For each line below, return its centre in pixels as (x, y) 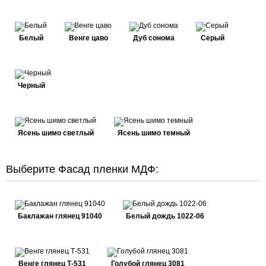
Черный (31, 85)
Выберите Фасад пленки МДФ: (82, 169)
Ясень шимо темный (153, 133)
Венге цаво (88, 38)
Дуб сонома (154, 38)
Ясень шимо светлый (56, 133)
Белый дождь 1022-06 (165, 216)
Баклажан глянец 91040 (60, 216)
